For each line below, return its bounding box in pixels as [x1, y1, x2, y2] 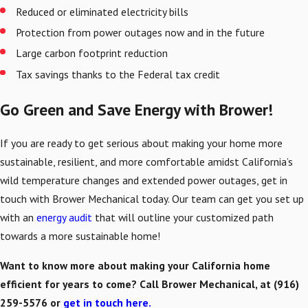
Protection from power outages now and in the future [16, 25, 265, 40]
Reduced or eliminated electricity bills [16, 5, 189, 19]
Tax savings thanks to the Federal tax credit [16, 67, 221, 81]
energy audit [36, 210, 92, 225]
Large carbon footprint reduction [16, 46, 168, 60]
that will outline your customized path [92, 210, 274, 225]
